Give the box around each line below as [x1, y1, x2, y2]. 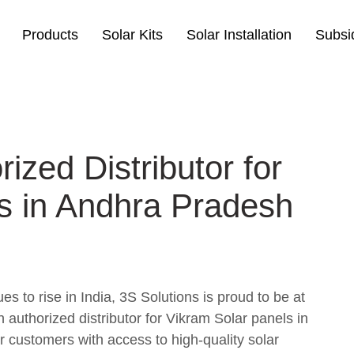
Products [22, 27, 78, 43]
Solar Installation [186, 27, 292, 43]
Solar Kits [102, 27, 163, 43]
